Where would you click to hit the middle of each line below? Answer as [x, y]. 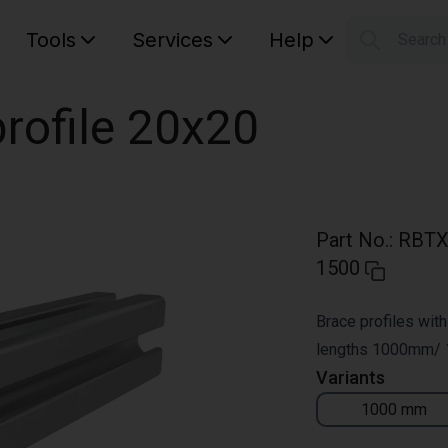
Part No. [352, 240]
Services [173, 40]
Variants [350, 377]
